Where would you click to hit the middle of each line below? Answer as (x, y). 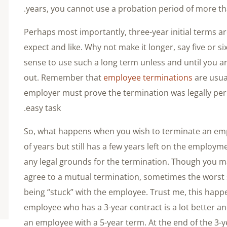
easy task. (43, 108)
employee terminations (148, 77)
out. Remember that (64, 77)
